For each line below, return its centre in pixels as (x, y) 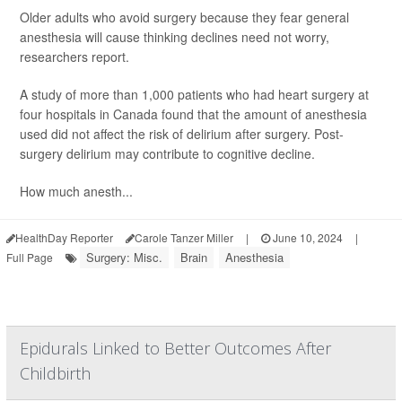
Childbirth (55, 374)
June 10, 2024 (306, 238)
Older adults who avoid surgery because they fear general (184, 17)
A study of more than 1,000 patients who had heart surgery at (194, 95)
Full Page (30, 258)
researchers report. (74, 57)
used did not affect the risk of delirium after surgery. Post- (182, 134)
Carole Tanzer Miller (184, 238)
